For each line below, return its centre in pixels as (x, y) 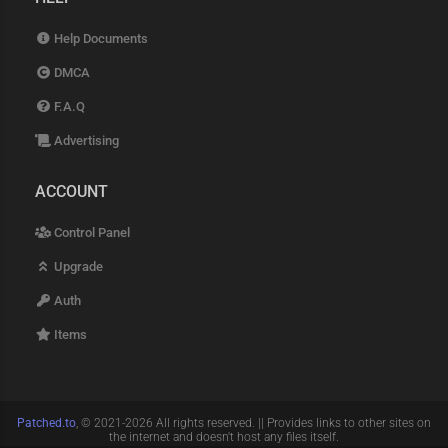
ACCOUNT (72, 192)
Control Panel (91, 233)
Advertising (85, 141)
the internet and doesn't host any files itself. (224, 437)
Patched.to (46, 423)
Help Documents (100, 39)
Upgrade (77, 267)
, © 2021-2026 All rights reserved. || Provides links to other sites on (253, 423)
